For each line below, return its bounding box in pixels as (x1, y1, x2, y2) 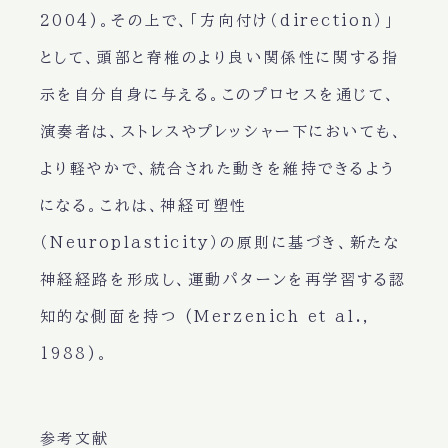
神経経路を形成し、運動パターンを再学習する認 (39, 272, 407, 288)
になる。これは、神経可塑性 (39, 198, 248, 214)
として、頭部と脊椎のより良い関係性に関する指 (39, 50, 400, 66)
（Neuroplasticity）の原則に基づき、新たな (39, 235, 401, 251)
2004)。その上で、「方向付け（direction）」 (39, 13, 396, 29)
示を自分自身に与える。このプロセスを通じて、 (39, 87, 397, 103)
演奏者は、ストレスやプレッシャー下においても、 (39, 124, 404, 140)
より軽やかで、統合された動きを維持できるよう (39, 161, 396, 177)
